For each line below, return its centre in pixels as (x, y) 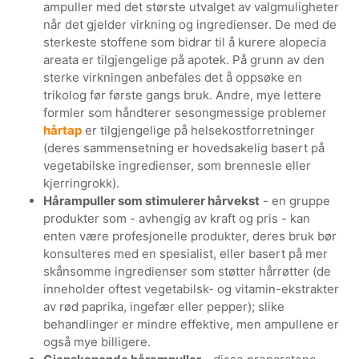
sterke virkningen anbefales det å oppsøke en (173, 77)
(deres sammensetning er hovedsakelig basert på (184, 147)
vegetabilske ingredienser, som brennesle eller (177, 165)
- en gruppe (295, 200)
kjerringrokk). (82, 183)
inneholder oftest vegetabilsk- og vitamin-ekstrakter (192, 288)
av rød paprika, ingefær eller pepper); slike (164, 306)
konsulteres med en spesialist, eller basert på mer (186, 253)
